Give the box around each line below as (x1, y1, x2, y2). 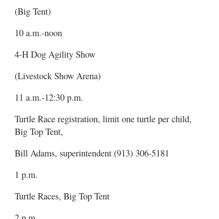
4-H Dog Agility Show (15, 48, 95, 60)
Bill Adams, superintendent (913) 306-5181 (15, 147, 169, 159)
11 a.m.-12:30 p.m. (15, 91, 83, 103)
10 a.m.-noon (15, 26, 62, 39)
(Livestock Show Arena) (15, 69, 101, 82)
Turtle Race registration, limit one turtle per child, (15, 112, 192, 125)
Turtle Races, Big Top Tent (15, 190, 109, 202)
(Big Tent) (15, 5, 51, 17)
